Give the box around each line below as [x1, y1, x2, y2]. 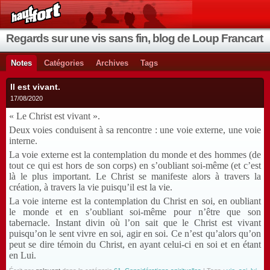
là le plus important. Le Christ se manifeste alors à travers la [9, 171, 261, 181]
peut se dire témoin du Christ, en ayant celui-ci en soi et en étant [9, 239, 261, 250]
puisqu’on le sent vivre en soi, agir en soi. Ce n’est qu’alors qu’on [9, 228, 261, 239]
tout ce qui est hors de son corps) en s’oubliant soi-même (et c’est [9, 160, 261, 171]
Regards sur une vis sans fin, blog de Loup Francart [6, 32, 263, 45]
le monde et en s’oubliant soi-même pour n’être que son [9, 207, 261, 217]
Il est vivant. [10, 82, 60, 92]
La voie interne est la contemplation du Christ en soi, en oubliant [9, 196, 261, 206]
